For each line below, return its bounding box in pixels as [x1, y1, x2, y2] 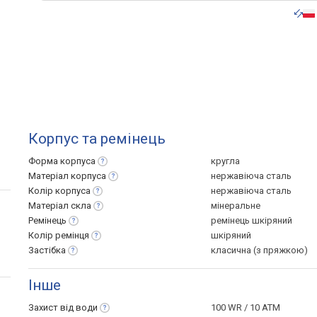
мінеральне [211, 200, 260, 211]
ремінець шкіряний [211, 215, 292, 226]
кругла [211, 156, 240, 166]
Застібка [28, 245, 66, 255]
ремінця [55, 230, 89, 241]
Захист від [28, 302, 76, 313]
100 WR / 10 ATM [211, 302, 280, 313]
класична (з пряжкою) [211, 245, 308, 255]
